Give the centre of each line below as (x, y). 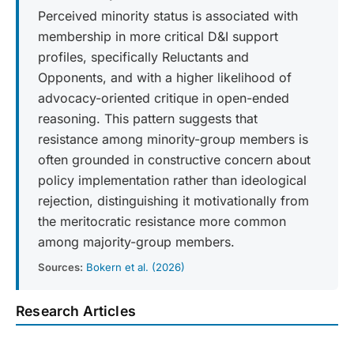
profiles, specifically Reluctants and (143, 56)
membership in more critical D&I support (158, 36)
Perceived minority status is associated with (168, 15)
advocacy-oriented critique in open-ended (164, 98)
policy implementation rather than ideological (172, 180)
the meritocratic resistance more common (162, 221)
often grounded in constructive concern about (174, 159)
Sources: (60, 267)
